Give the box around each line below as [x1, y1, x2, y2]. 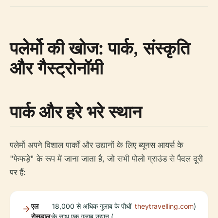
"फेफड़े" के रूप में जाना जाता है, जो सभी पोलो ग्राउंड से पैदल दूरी [10, 154, 203, 164]
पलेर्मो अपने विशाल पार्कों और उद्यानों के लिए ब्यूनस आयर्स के [10, 140, 183, 150]
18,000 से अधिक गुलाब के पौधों [52, 202, 131, 211]
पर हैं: [10, 167, 26, 178]
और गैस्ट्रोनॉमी [10, 56, 103, 80]
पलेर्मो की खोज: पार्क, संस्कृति [10, 36, 190, 60]
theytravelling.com [135, 202, 194, 211]
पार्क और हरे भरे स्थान [10, 100, 142, 124]
